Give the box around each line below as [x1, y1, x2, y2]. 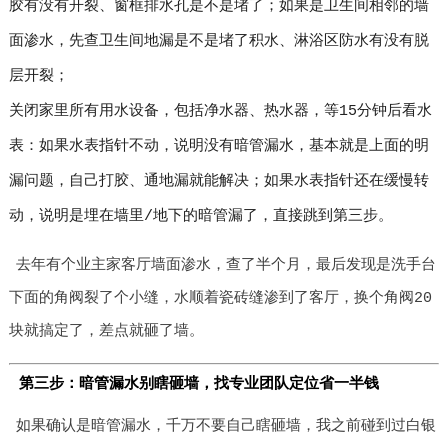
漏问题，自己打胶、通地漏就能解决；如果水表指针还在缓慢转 [8, 173, 429, 190]
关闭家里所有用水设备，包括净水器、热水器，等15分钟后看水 [8, 103, 432, 120]
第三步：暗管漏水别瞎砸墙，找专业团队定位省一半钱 [18, 376, 379, 393]
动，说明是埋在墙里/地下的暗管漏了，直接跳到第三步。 [8, 208, 393, 225]
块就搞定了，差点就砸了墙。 [8, 323, 204, 340]
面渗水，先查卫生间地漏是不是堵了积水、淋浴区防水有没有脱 [8, 33, 429, 50]
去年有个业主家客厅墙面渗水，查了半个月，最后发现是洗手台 [16, 257, 437, 274]
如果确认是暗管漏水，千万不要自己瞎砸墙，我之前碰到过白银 [16, 418, 437, 435]
